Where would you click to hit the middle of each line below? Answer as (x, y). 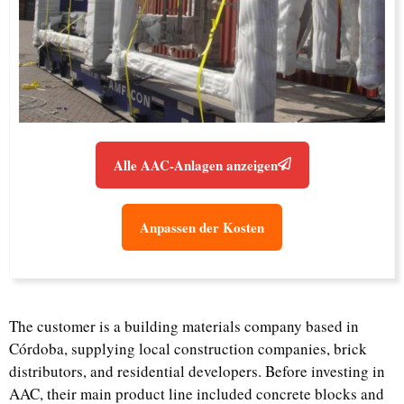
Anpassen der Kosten (202, 227)
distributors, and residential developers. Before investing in (197, 371)
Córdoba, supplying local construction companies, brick (188, 348)
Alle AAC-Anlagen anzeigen (195, 165)
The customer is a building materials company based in (184, 326)
